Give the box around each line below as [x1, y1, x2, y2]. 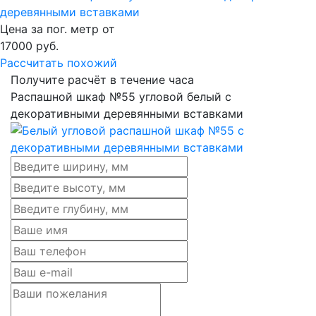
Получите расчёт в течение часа [11, 72, 194, 87]
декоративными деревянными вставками [11, 106, 243, 121]
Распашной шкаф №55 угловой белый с [11, 89, 231, 104]
